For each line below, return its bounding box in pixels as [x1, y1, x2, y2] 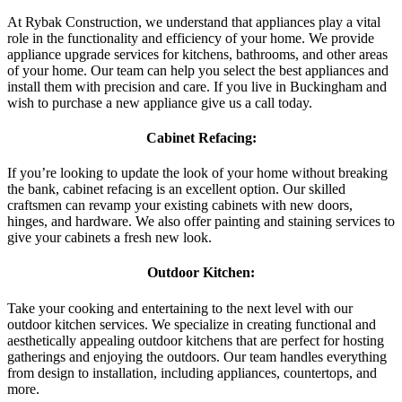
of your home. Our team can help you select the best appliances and [7, 62, 389, 78]
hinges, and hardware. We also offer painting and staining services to [7, 214, 395, 230]
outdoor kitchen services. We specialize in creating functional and [7, 316, 376, 332]
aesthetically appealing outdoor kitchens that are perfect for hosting [7, 332, 384, 348]
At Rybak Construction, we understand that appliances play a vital [7, 13, 380, 30]
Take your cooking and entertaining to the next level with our [7, 300, 353, 316]
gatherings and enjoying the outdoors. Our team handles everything [7, 348, 387, 364]
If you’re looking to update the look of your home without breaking [7, 165, 388, 181]
